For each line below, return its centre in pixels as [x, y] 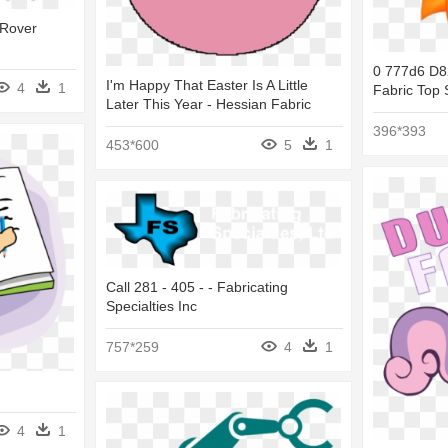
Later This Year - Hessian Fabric [208, 103]
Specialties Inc [151, 305]
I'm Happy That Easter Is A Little [207, 84]
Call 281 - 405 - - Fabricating [197, 286]
